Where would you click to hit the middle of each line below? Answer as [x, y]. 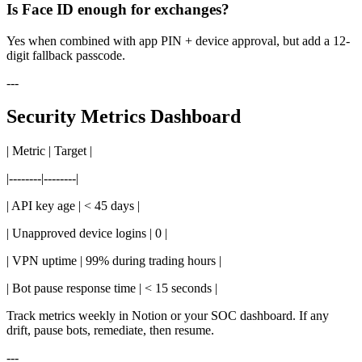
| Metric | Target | [49, 151]
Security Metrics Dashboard [124, 117]
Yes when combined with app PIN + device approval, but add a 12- [178, 40]
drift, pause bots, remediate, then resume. [110, 330]
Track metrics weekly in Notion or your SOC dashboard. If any [168, 316]
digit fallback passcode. [66, 55]
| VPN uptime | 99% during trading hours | [114, 261]
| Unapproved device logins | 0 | [87, 234]
